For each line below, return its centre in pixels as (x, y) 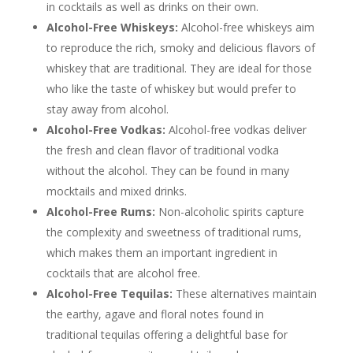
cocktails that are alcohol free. (123, 273)
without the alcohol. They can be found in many (167, 170)
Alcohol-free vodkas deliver (236, 129)
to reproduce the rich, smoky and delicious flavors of (180, 47)
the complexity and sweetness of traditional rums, (174, 232)
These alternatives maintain (244, 293)
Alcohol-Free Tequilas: (109, 293)
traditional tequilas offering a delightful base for (167, 334)
